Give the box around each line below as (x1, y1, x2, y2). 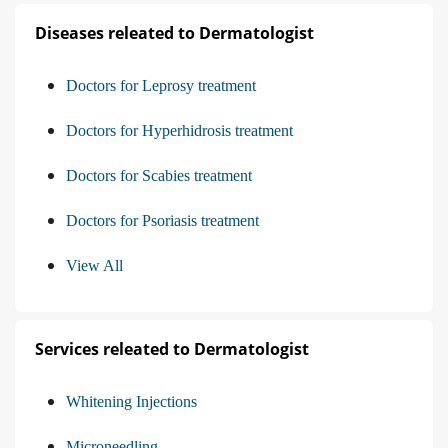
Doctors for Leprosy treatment (66, 76, 256, 94)
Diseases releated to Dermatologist (35, 21, 314, 44)
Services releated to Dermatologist (35, 337, 309, 360)
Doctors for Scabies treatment (66, 166, 252, 184)
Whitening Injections (66, 392, 197, 410)
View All (66, 256, 123, 274)
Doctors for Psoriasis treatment (66, 211, 259, 229)
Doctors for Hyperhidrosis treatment (66, 121, 293, 139)
